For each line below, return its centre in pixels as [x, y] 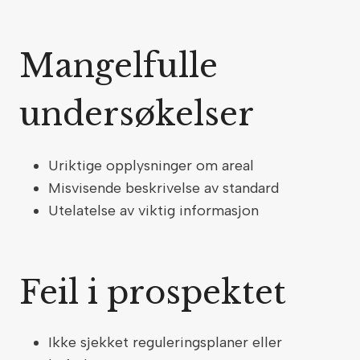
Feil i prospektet [157, 292]
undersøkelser [141, 114]
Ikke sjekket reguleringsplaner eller [165, 342]
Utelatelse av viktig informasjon [155, 211]
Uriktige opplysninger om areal [153, 166]
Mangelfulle [119, 66]
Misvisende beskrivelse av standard [166, 188]
